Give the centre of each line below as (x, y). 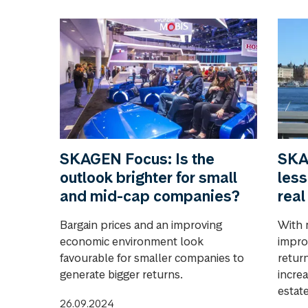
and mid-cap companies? (150, 196)
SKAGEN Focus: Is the (137, 159)
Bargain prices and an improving (141, 225)
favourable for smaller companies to (152, 258)
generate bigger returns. (121, 275)
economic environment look (132, 242)
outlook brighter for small (148, 178)
